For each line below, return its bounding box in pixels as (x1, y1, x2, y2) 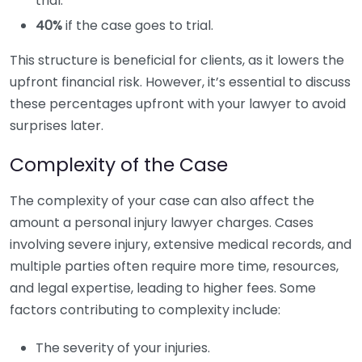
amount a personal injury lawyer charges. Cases (10, 213, 314, 232)
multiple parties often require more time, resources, (10, 257, 339, 276)
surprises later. (10, 116, 103, 135)
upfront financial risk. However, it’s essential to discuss (10, 73, 351, 91)
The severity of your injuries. (36, 339, 210, 357)
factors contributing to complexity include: (10, 301, 280, 319)
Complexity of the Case (10, 151, 228, 178)
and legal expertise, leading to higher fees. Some (10, 279, 316, 297)
